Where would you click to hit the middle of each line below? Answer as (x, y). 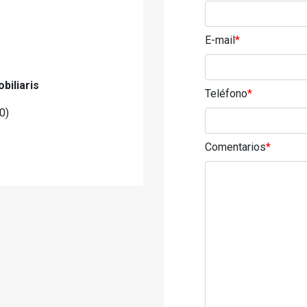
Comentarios (235, 147)
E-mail (220, 40)
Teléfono (226, 94)
